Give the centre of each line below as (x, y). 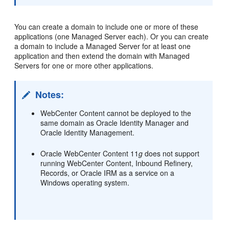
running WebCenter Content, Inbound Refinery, (117, 163)
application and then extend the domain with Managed (102, 55)
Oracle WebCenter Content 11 (90, 153)
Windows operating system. (85, 182)
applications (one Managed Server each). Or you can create (112, 36)
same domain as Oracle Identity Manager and (115, 122)
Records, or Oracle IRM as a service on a (108, 173)
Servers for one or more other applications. (84, 65)
